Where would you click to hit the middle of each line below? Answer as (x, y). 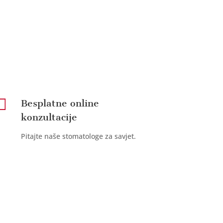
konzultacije (49, 117)
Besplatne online (60, 103)
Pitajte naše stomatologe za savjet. (79, 136)
